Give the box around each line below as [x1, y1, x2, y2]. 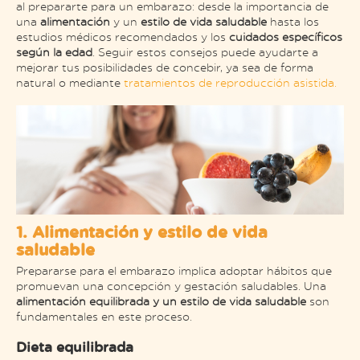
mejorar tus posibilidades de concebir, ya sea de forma [16, 60, 313, 75]
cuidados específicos [229, 30, 342, 44]
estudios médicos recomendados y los [16, 30, 229, 44]
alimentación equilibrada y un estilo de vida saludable [16, 294, 306, 309]
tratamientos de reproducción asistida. [124, 76, 337, 90]
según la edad [16, 45, 92, 59]
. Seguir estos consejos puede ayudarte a [92, 45, 318, 59]
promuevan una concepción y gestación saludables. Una [16, 279, 326, 293]
